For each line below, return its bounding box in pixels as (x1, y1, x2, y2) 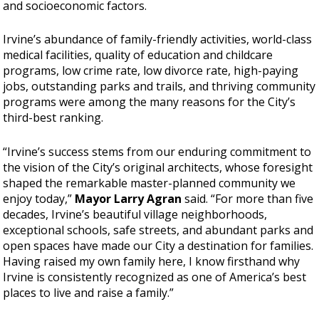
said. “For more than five (182, 190, 314, 206)
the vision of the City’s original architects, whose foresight (3, 159, 313, 175)
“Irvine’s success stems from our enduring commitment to (3, 143, 312, 159)
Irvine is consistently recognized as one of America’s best (3, 268, 307, 285)
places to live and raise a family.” (3, 284, 174, 300)
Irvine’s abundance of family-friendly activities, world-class (3, 31, 313, 48)
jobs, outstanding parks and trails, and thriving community (3, 78, 316, 95)
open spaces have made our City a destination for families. (3, 237, 314, 253)
